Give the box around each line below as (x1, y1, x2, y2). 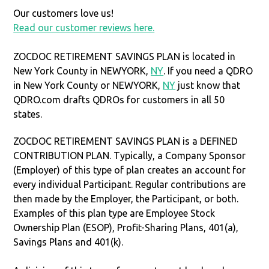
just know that (175, 79, 241, 91)
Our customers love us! (13, 7, 114, 19)
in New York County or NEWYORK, (13, 79, 163, 91)
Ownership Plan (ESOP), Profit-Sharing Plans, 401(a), (13, 222, 239, 233)
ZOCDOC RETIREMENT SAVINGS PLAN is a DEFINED (13, 135, 238, 147)
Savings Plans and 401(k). (13, 236, 124, 247)
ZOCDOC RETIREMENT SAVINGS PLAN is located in (13, 50, 236, 62)
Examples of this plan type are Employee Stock (13, 207, 216, 219)
